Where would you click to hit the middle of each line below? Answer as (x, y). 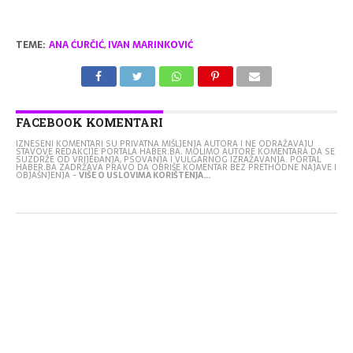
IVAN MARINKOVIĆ (150, 45)
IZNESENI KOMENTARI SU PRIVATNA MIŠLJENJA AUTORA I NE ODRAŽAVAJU (164, 143)
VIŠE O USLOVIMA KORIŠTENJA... (144, 175)
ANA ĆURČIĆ (76, 45)
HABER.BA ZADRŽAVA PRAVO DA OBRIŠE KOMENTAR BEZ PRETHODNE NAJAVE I (176, 167)
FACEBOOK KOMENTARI (89, 122)
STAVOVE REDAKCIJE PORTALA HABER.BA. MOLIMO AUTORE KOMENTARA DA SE (175, 151)
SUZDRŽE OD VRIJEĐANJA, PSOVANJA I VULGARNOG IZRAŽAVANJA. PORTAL (168, 159)
